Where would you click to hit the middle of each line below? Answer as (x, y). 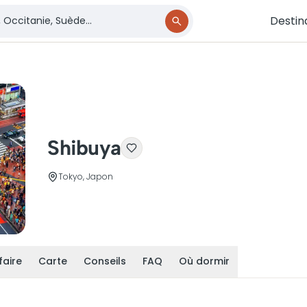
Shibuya (84, 148)
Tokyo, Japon (86, 176)
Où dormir (204, 261)
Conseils (105, 261)
